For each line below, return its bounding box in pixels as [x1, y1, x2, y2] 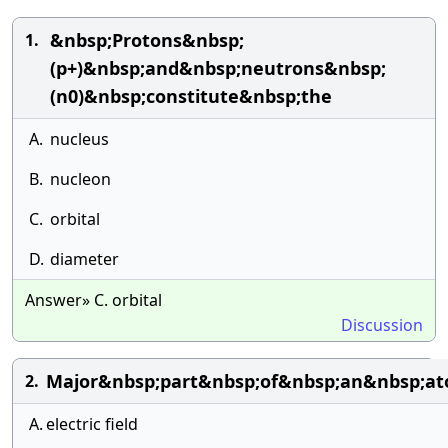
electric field [46, 413, 138, 435]
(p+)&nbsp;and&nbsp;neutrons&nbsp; [50, 56, 386, 80]
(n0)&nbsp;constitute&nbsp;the [50, 84, 332, 108]
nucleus [50, 128, 109, 150]
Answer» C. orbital [25, 289, 162, 311]
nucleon [50, 168, 111, 190]
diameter [50, 248, 119, 270]
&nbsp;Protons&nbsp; [50, 28, 244, 52]
